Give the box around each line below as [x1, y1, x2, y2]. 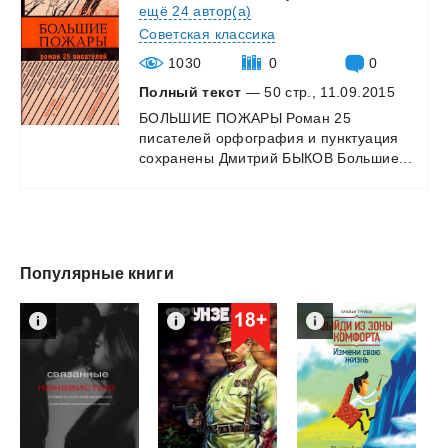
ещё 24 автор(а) [139, 2, 252, 19]
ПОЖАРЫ [215, 109, 282, 126]
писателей [139, 129, 212, 146]
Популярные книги [20, 264, 174, 282]
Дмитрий [218, 149, 278, 166]
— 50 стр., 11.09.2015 [241, 83, 395, 100]
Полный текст [139, 83, 242, 100]
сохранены [139, 149, 215, 166]
